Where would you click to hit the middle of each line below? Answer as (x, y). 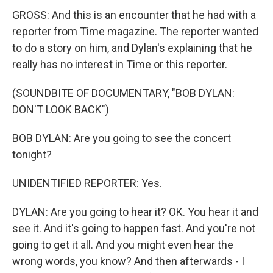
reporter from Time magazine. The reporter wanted (135, 31)
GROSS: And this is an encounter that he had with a (134, 15)
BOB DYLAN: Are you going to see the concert (122, 138)
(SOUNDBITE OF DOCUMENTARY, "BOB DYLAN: (123, 93)
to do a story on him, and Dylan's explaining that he (132, 48)
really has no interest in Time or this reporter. (120, 64)
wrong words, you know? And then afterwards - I (128, 261)
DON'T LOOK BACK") (61, 109)
